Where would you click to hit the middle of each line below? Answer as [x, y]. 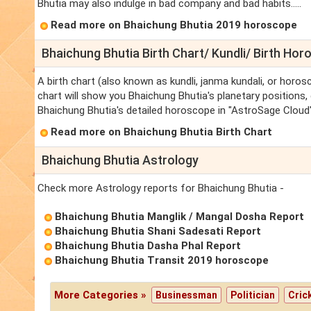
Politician [253, 295]
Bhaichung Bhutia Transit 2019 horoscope [162, 261]
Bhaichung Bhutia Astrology [120, 160]
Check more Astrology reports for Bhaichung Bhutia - [161, 188]
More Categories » [102, 295]
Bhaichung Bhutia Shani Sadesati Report [158, 232]
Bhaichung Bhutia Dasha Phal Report [148, 246]
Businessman [187, 295]
